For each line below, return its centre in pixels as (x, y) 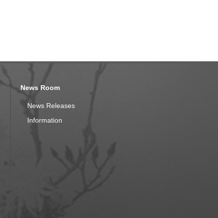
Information (45, 120)
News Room (40, 88)
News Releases (51, 106)
